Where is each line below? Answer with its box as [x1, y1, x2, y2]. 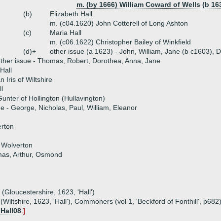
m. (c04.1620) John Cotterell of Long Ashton [50, 19, 188, 27]
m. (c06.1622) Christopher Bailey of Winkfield [50, 38, 191, 46]
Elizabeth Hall [50, 10, 92, 18]
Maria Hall [50, 29, 81, 37]
